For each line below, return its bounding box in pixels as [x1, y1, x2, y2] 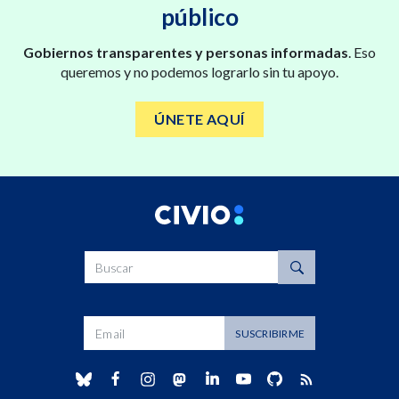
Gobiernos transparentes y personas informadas [23, 44, 348, 61]
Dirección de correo [84, 318, 198, 334]
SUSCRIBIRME [235, 326, 305, 340]
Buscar [84, 252, 124, 268]
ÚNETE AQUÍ [154, 110, 245, 128]
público [160, 3, 239, 32]
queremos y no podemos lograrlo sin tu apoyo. [61, 63, 338, 81]
